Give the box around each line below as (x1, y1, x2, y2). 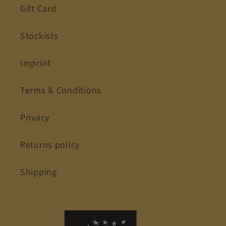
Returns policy (20, 139, 80, 152)
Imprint (20, 57, 51, 70)
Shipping (20, 166, 57, 179)
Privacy (20, 111, 50, 125)
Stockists (20, 30, 59, 43)
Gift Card (20, 3, 56, 16)
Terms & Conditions (20, 84, 101, 97)
